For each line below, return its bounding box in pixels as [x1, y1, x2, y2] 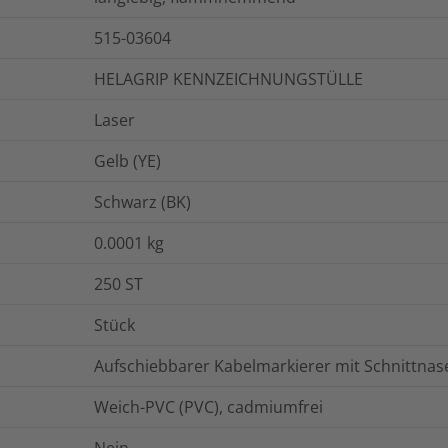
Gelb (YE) [94, 150, 161, 173]
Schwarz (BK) [94, 191, 191, 214]
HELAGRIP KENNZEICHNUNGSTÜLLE [94, 68, 363, 91]
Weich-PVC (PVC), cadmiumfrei [94, 396, 323, 419]
